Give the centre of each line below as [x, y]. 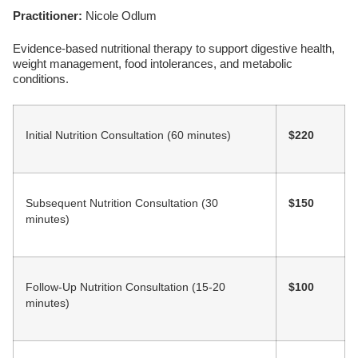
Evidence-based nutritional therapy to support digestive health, [174, 49]
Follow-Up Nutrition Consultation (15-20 [125, 288]
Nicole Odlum [121, 15]
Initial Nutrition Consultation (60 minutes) [128, 136]
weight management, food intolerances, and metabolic [153, 64]
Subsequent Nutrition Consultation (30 [122, 204]
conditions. [41, 79]
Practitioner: [49, 15]
